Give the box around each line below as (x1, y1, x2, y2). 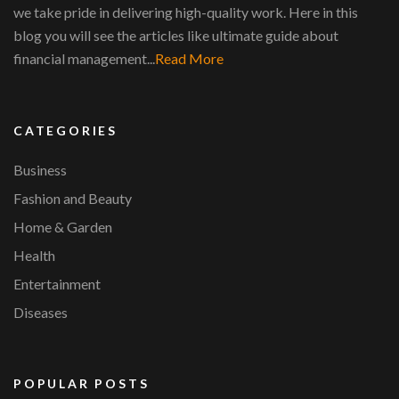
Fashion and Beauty (13, 189, 132, 207)
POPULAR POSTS (13, 375, 150, 391)
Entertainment (13, 274, 101, 292)
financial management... (13, 49, 155, 67)
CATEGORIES (13, 122, 118, 138)
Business (13, 160, 67, 178)
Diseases (13, 303, 68, 321)
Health (13, 246, 55, 264)
